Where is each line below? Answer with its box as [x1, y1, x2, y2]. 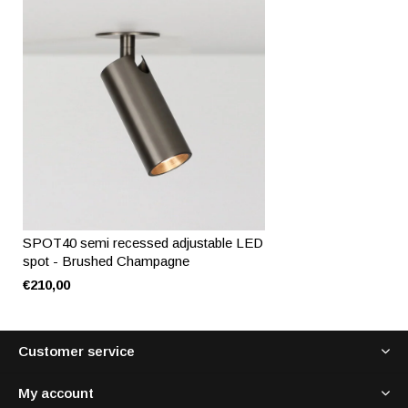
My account [18, 385, 94, 402]
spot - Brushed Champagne [23, 253, 189, 270]
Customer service [18, 343, 135, 360]
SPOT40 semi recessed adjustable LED [23, 235, 263, 251]
